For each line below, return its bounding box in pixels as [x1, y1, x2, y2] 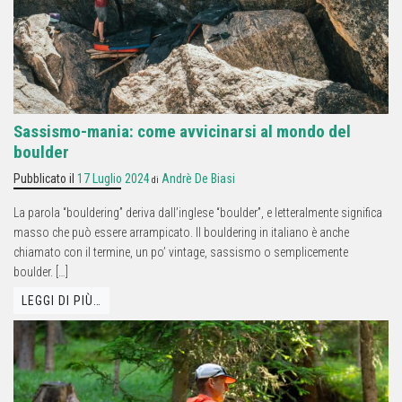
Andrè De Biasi [162, 170, 235, 186]
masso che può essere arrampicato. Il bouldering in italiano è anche [13, 224, 349, 240]
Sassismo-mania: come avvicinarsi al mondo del [13, 120, 351, 142]
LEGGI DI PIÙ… [22, 293, 101, 309]
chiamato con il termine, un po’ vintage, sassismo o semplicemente [13, 244, 348, 259]
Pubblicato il [13, 170, 77, 186]
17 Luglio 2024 [77, 170, 150, 186]
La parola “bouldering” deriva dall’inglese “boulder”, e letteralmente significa [13, 205, 382, 220]
